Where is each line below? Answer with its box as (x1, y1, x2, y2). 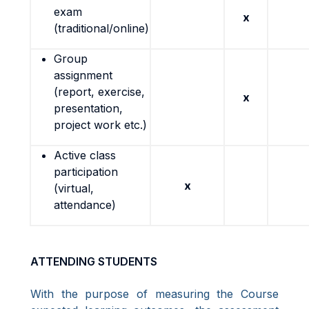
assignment (54, 68, 112, 82)
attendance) (54, 198, 116, 212)
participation (54, 165, 118, 179)
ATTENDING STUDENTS (30, 255, 157, 268)
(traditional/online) (54, 21, 149, 35)
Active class (54, 148, 116, 162)
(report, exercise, (54, 85, 145, 99)
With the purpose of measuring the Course (30, 287, 279, 301)
